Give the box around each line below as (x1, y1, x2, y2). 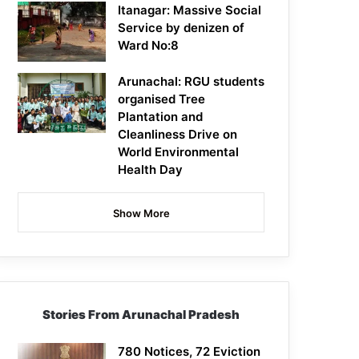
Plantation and (118, 109, 204, 125)
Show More (112, 207, 170, 220)
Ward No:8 (118, 38, 179, 54)
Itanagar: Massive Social (118, 2, 262, 18)
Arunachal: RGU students (118, 74, 265, 90)
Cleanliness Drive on (118, 127, 238, 143)
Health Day (118, 162, 184, 178)
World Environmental (118, 144, 240, 160)
